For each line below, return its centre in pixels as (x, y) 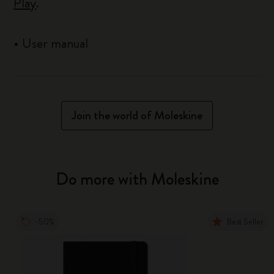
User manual (55, 43)
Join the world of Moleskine (137, 115)
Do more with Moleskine (137, 179)
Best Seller (246, 221)
